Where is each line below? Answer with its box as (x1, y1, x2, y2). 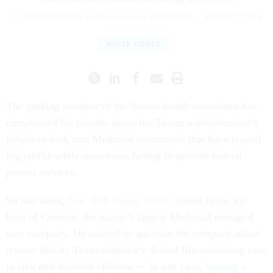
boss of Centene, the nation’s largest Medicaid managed (6, 210, 253, 223)
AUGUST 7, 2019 (204, 12, 261, 21)
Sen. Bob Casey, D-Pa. (68, 194, 170, 207)
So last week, (6, 194, 68, 207)
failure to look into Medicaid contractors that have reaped (6, 132, 261, 145)
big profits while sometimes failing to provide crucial (6, 149, 242, 161)
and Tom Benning (83, 12, 146, 21)
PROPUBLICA (149, 12, 193, 21)
